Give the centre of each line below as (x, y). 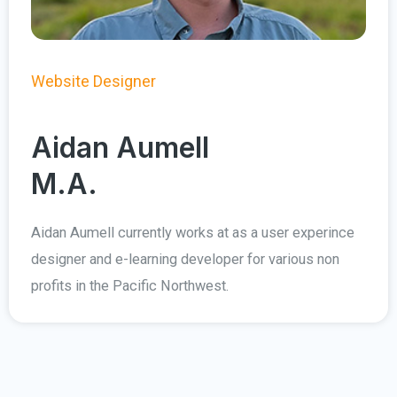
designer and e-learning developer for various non (185, 259)
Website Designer (93, 81)
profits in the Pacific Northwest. (133, 285)
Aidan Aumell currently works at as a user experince (193, 232)
